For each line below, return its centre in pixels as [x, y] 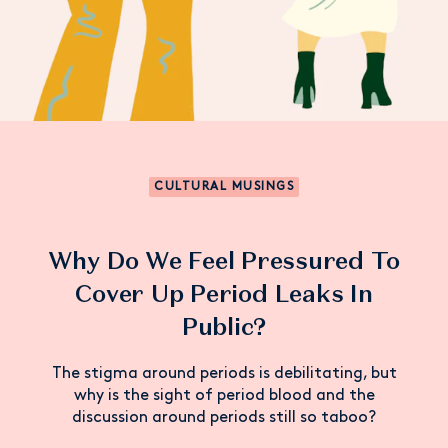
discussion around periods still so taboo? [224, 417]
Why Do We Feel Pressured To [224, 260]
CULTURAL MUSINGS [224, 186]
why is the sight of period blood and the [224, 395]
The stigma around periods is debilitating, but [224, 373]
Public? [224, 326]
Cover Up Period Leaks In [224, 293]
